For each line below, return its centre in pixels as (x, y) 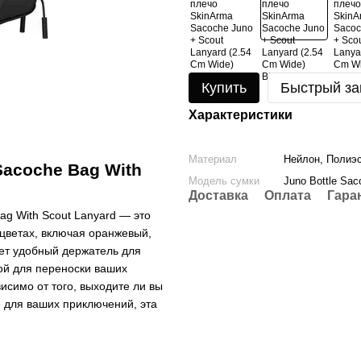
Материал (213, 159)
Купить (224, 88)
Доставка (218, 195)
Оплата (288, 195)
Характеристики (241, 115)
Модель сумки (224, 181)
